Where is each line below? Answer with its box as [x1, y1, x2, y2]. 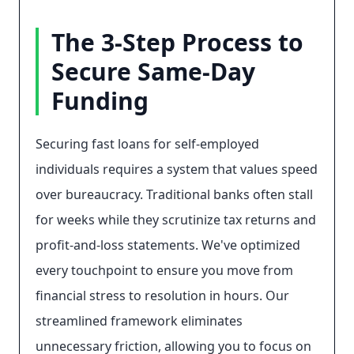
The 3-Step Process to [51, 26, 303, 58]
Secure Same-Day [51, 55, 255, 88]
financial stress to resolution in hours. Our [36, 287, 289, 304]
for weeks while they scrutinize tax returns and [36, 211, 316, 228]
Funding [51, 85, 149, 117]
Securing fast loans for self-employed [36, 135, 259, 153]
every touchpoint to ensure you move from [36, 262, 293, 279]
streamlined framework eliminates [36, 312, 243, 330]
